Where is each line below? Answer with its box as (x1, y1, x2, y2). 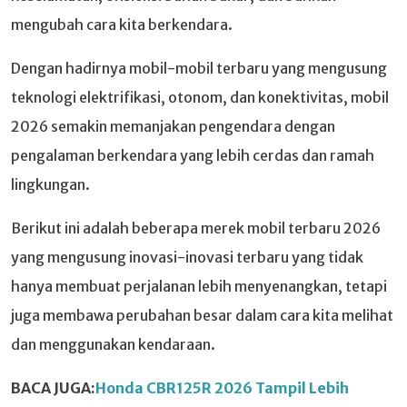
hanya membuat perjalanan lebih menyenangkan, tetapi (11, 276, 387, 295)
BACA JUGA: (11, 378, 95, 397)
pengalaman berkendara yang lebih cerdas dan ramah (11, 145, 374, 164)
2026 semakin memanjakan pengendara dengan (11, 116, 335, 135)
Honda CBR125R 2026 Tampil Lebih (95, 378, 349, 397)
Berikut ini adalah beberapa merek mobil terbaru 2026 (11, 218, 381, 237)
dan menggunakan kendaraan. (11, 334, 215, 353)
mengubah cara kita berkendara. (11, 15, 233, 34)
